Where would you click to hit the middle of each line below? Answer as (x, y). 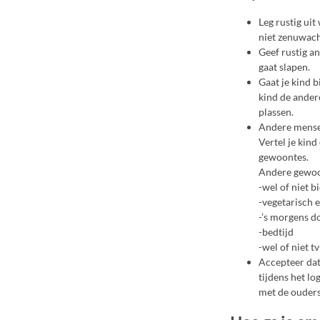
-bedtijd (276, 232)
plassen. (276, 112)
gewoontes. (284, 157)
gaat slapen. (284, 67)
